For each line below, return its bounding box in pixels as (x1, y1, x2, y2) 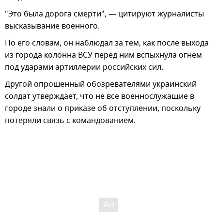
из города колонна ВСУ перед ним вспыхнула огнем (5, 49, 202, 62)
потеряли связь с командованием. (5, 115, 136, 127)
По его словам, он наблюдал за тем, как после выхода (5, 37, 209, 49)
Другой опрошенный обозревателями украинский (5, 78, 197, 91)
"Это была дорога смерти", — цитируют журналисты (5, 8, 204, 20)
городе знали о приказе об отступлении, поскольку (5, 103, 201, 115)
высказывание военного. (5, 20, 100, 32)
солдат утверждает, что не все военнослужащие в (5, 91, 194, 103)
